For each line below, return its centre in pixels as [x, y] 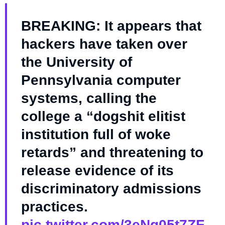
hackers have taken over [104, 44]
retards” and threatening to [112, 153]
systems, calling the [89, 98]
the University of [76, 62]
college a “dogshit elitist [103, 117]
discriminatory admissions [111, 189]
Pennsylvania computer [101, 80]
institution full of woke [96, 135]
